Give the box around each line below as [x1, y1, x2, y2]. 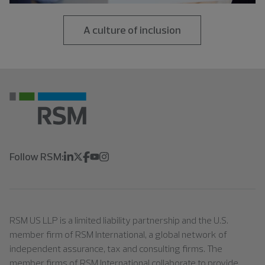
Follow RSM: [9, 150, 64, 164]
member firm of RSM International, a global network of [9, 228, 227, 241]
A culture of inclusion [83, 23, 182, 37]
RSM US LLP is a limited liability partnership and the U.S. [9, 214, 228, 227]
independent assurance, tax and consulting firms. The [9, 243, 222, 255]
